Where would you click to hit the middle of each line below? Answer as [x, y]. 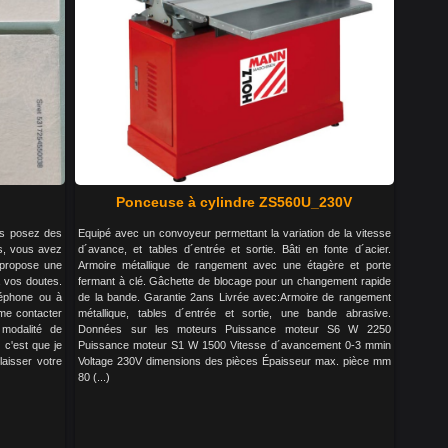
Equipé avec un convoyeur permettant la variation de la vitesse [234, 233]
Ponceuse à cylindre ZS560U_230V [234, 202]
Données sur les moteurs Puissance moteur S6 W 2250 [234, 329]
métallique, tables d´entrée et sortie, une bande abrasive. [234, 313]
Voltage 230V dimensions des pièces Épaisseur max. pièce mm [234, 361]
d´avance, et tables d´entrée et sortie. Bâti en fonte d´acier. [234, 249]
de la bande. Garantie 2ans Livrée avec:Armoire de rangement [234, 297]
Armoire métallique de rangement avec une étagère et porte [234, 265]
